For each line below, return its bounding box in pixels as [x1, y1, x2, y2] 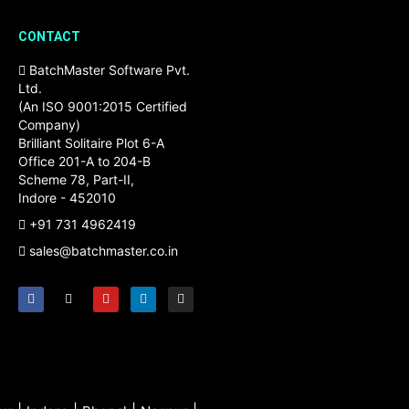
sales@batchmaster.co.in [29, 243, 178, 259]
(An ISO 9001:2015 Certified [18, 99, 187, 115]
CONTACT [18, 29, 80, 45]
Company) [18, 117, 80, 133]
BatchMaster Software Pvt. [26, 62, 190, 79]
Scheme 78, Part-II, [18, 172, 134, 188]
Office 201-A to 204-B [18, 153, 151, 170]
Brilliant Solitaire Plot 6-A [18, 135, 164, 152]
